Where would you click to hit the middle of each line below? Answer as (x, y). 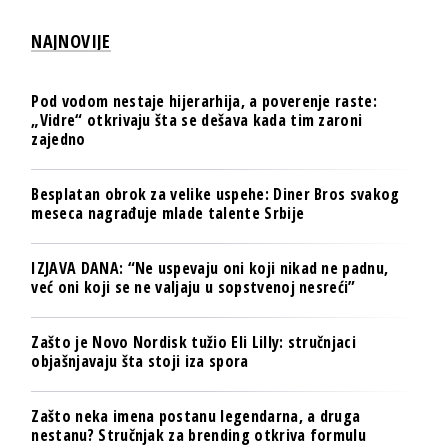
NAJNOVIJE (71, 41)
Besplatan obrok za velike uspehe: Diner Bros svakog (215, 194)
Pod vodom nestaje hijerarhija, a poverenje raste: (204, 101)
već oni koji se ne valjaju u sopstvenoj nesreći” (193, 287)
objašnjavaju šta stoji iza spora (140, 361)
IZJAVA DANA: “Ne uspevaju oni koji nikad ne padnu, (210, 268)
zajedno (58, 139)
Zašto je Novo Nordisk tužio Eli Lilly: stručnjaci (194, 342)
